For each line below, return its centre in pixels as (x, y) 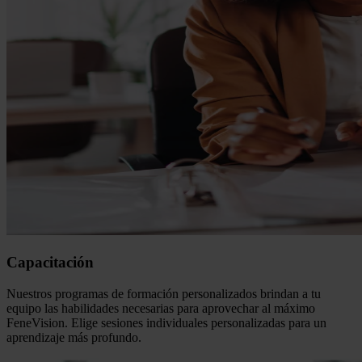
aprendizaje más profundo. (74, 337)
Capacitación (50, 263)
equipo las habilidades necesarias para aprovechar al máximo (161, 308)
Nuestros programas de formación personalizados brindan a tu (164, 293)
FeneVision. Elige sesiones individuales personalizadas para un (166, 322)
